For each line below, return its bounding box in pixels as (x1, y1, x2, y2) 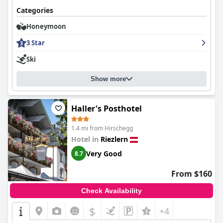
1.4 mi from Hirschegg (71, 124, 133, 132)
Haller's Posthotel (71, 103, 142, 114)
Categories (16, 5, 53, 15)
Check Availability (81, 187, 142, 195)
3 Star (26, 38, 45, 47)
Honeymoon (26, 22, 66, 31)
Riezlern (101, 134, 128, 144)
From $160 (171, 168, 212, 179)
